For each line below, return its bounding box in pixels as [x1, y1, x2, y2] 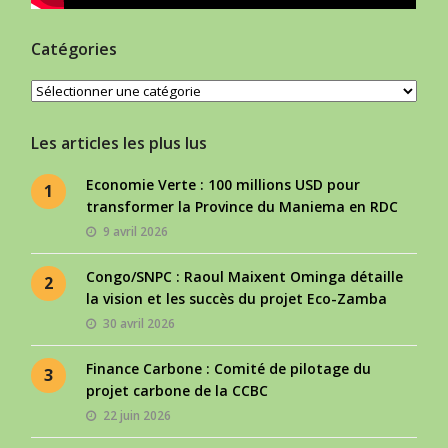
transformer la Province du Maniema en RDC [86, 197, 399, 217]
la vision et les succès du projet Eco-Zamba [86, 289, 388, 309]
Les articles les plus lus [31, 132, 208, 155]
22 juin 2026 [103, 407, 172, 425]
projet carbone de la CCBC [86, 381, 269, 401]
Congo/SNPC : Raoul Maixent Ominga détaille [86, 267, 404, 287]
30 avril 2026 [103, 315, 176, 333]
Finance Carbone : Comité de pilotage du [86, 359, 372, 379]
